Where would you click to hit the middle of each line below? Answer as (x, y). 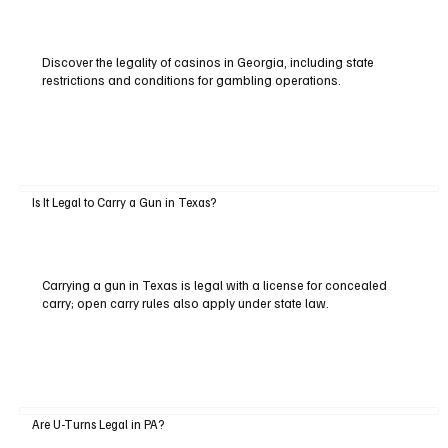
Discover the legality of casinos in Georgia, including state (207, 62)
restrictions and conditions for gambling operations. (191, 80)
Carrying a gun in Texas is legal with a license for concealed (214, 284)
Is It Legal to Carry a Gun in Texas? (123, 201)
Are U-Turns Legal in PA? (97, 424)
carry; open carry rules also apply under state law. (185, 302)
